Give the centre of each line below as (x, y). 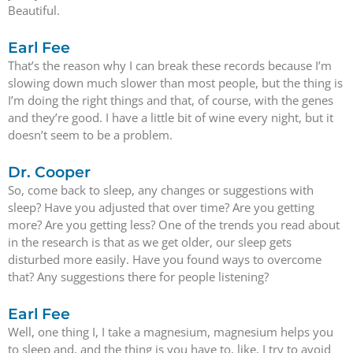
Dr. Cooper (49, 172)
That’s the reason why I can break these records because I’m (170, 65)
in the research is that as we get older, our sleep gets (150, 242)
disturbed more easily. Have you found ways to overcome (165, 259)
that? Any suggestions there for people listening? (138, 277)
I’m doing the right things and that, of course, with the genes (171, 100)
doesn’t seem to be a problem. (90, 134)
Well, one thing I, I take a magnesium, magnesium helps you (171, 332)
